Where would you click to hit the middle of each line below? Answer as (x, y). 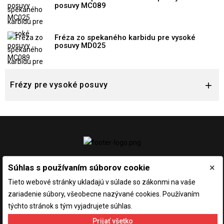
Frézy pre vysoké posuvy (59, 84)
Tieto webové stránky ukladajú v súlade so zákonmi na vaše (102, 182)
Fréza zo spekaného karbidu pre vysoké (125, 37)
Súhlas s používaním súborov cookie (79, 167)
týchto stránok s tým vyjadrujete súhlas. (70, 206)
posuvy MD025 (80, 45)
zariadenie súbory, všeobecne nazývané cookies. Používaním (104, 194)
